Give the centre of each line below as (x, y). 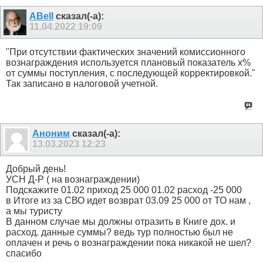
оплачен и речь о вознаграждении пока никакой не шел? (129, 243)
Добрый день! (36, 169)
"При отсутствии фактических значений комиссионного (126, 52)
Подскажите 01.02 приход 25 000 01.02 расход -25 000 (124, 190)
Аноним (51, 133)
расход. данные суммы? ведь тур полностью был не (119, 232)
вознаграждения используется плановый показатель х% (128, 62)
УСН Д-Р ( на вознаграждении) (73, 179)
